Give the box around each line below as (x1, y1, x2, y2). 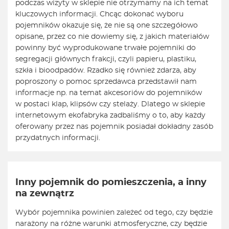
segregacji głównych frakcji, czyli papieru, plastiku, (15, 56, 196, 63)
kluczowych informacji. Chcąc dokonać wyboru (15, 11, 184, 18)
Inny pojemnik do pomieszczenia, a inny (15, 178, 207, 188)
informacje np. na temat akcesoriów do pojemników (15, 89, 202, 97)
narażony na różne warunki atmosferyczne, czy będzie (15, 220, 207, 228)
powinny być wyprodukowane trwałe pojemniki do (15, 44, 196, 52)
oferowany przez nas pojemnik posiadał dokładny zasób (15, 123, 213, 131)
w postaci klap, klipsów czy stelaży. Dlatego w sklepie (15, 101, 205, 108)
